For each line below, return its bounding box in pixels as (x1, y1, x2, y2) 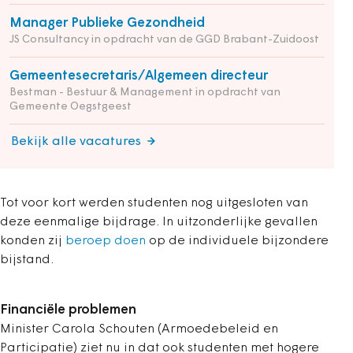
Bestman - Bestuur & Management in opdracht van (9, 87, 281, 99)
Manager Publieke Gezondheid (9, 17, 205, 31)
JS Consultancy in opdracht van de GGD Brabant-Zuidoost (9, 34, 319, 46)
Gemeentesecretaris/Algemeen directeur (9, 69, 268, 84)
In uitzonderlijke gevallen (162, 216, 318, 229)
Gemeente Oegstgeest (9, 101, 132, 113)
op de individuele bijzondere (146, 235, 329, 248)
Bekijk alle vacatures (11, 136, 141, 149)
